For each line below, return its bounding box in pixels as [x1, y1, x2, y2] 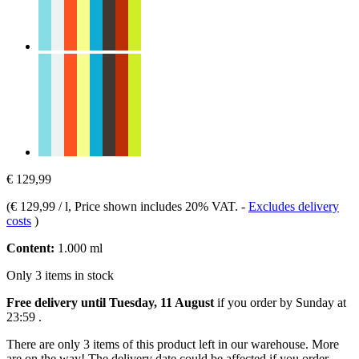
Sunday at [296, 295, 346, 309]
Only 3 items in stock [6, 268, 114, 282]
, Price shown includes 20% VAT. [68, 199, 241, 213]
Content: [6, 240, 54, 255]
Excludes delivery [248, 199, 339, 213]
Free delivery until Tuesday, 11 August [6, 295, 214, 309]
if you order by [214, 295, 296, 309]
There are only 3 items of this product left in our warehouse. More [6, 337, 339, 351]
